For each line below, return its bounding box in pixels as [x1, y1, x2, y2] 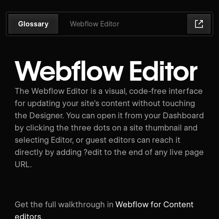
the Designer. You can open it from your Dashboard [15, 110, 204, 120]
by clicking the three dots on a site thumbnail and [15, 123, 197, 132]
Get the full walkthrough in [15, 199, 115, 209]
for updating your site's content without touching [15, 98, 195, 108]
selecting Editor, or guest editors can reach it [15, 135, 180, 145]
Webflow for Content [115, 199, 194, 209]
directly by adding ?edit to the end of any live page [15, 147, 204, 157]
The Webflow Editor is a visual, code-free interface [15, 86, 203, 96]
